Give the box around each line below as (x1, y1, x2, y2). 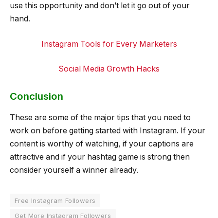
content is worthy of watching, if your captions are (10, 139, 194, 149)
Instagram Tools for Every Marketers (41, 39, 177, 49)
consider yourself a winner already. (10, 165, 138, 175)
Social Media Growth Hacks (58, 64, 160, 74)
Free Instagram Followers (15, 197, 96, 205)
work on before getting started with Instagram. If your (10, 126, 205, 136)
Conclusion (10, 90, 63, 102)
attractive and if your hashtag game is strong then (10, 152, 190, 162)
